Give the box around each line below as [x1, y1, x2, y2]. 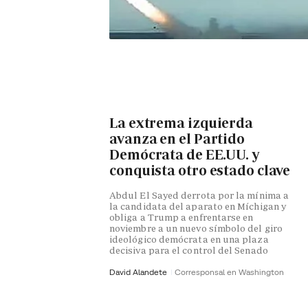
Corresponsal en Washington [175, 267, 284, 278]
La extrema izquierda [109, 113, 253, 132]
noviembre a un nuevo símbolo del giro [109, 222, 283, 235]
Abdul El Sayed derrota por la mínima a [109, 189, 289, 202]
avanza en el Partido [109, 129, 245, 148]
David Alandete [109, 267, 169, 278]
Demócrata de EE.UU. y [109, 145, 259, 164]
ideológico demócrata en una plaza [109, 233, 269, 246]
